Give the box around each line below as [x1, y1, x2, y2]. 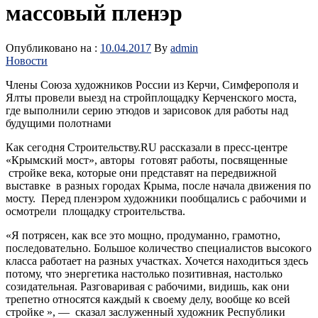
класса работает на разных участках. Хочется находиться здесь [6, 254, 308, 267]
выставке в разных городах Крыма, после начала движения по [6, 179, 311, 192]
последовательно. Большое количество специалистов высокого [6, 241, 312, 254]
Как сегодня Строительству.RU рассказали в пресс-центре [6, 141, 287, 153]
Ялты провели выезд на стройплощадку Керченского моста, [6, 91, 297, 104]
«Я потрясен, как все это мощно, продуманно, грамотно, [6, 229, 280, 241]
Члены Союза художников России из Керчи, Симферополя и [6, 78, 299, 91]
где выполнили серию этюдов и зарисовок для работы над [6, 104, 288, 116]
